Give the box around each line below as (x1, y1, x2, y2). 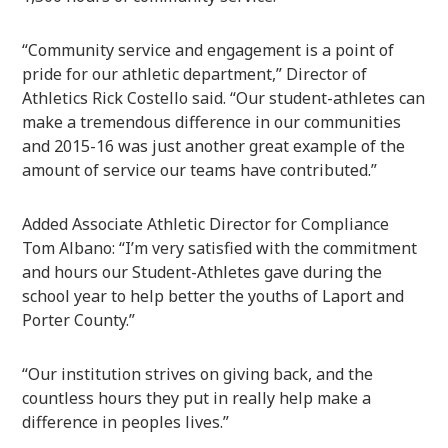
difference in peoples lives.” (22, 410, 230, 433)
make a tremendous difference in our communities (22, 110, 402, 133)
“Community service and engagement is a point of (22, 38, 395, 61)
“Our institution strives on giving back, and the (22, 362, 374, 385)
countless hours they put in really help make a (22, 386, 372, 409)
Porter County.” (22, 308, 136, 331)
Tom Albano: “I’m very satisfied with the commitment (22, 236, 418, 259)
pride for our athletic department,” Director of (22, 62, 368, 85)
